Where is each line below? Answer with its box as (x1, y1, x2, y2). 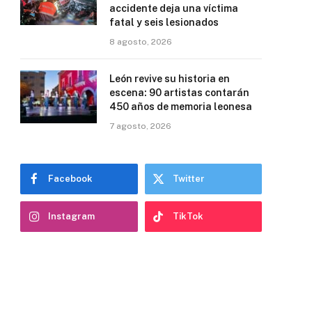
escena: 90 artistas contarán (109, 86, 249, 98)
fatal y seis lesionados (109, 16, 219, 28)
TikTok (172, 210, 203, 221)
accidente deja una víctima (109, 2, 238, 14)
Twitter (172, 173, 205, 184)
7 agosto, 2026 (109, 120, 171, 131)
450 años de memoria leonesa (109, 100, 252, 112)
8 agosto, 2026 (109, 36, 172, 47)
